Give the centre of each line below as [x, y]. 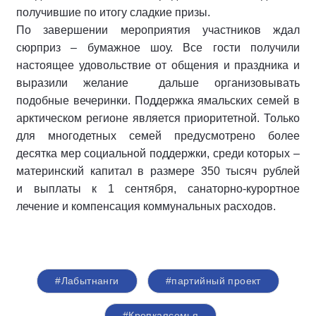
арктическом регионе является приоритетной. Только [158, 118]
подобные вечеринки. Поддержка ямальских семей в [158, 101]
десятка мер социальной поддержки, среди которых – [158, 153]
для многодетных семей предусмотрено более [158, 136]
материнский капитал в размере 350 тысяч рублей [158, 171]
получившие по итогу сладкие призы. [113, 12]
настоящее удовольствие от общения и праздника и [158, 65]
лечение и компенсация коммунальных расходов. [146, 206]
